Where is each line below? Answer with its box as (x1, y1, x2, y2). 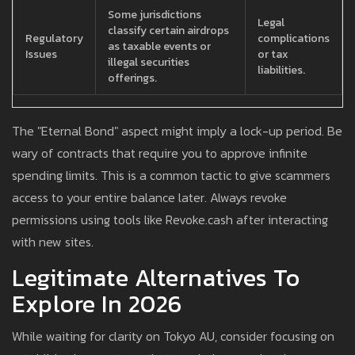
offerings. (108, 70, 157, 87)
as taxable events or (108, 38, 211, 55)
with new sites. (12, 232, 94, 252)
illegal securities (108, 54, 189, 71)
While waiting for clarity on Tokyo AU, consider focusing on (12, 326, 334, 346)
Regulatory (25, 30, 83, 48)
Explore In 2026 (12, 286, 182, 323)
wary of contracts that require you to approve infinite (12, 143, 307, 163)
